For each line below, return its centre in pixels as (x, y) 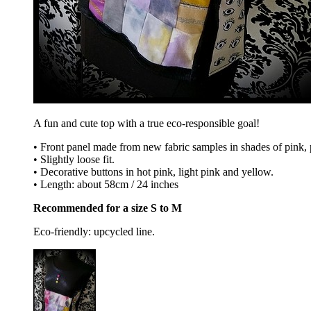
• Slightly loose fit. (74, 160)
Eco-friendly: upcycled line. (94, 232)
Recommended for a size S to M (108, 208)
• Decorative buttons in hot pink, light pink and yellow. (153, 172)
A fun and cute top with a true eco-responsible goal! (146, 124)
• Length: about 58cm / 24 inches (106, 185)
